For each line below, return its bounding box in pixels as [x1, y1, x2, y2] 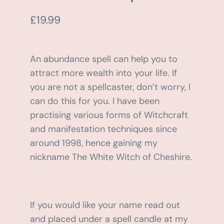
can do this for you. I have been [29, 95, 159, 107]
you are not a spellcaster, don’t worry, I [29, 81, 190, 93]
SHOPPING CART [12, 38, 81, 48]
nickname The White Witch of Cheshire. [29, 151, 192, 163]
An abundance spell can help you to [29, 53, 177, 65]
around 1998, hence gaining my [29, 137, 157, 149]
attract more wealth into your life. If [29, 67, 177, 79]
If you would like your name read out [29, 199, 180, 211]
